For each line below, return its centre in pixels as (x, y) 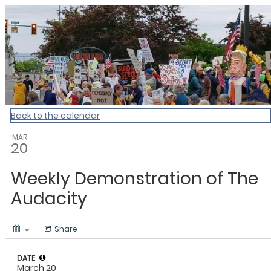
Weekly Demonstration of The (135, 178)
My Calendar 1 (63, 13)
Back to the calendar (55, 115)
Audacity (49, 198)
